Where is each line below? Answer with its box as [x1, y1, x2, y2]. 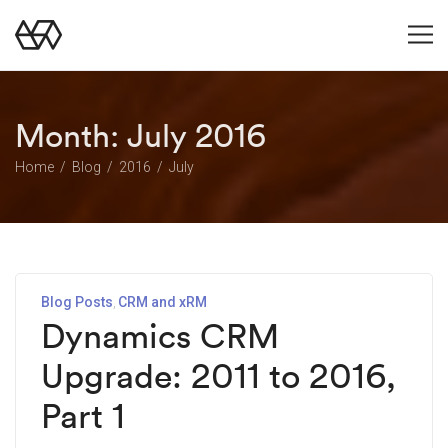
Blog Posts [41, 294, 113, 310]
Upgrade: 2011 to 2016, [41, 354, 396, 397]
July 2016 [127, 115, 266, 156]
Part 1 [41, 394, 125, 437]
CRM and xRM [118, 294, 207, 310]
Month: [15, 115, 127, 156]
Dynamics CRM [41, 314, 279, 357]
